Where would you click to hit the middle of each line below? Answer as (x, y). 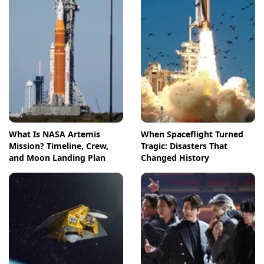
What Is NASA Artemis (55, 134)
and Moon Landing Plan (57, 158)
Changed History (175, 158)
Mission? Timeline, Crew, (59, 146)
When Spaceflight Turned (192, 134)
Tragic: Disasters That (184, 146)
